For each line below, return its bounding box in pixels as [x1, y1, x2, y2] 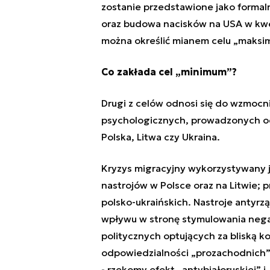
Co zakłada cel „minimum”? [101, 66, 237, 78]
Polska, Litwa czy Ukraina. [101, 131, 220, 143]
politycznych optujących [101, 230, 218, 242]
